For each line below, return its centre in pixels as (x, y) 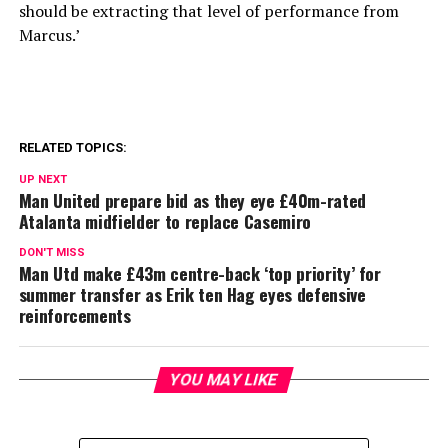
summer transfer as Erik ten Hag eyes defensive (192, 294)
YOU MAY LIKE (224, 379)
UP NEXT (42, 179)
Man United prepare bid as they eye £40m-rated (192, 200)
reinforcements (74, 315)
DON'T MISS (51, 252)
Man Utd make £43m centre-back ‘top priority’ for (199, 273)
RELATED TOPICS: (72, 147)
